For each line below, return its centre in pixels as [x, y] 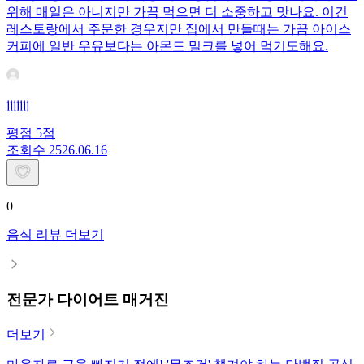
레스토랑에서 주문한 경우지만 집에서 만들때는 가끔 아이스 [179, 28]
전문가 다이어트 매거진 [88, 300]
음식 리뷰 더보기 [55, 234]
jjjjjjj [18, 104]
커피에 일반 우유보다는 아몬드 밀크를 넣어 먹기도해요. [167, 45]
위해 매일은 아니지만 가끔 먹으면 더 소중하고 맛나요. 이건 [177, 11]
